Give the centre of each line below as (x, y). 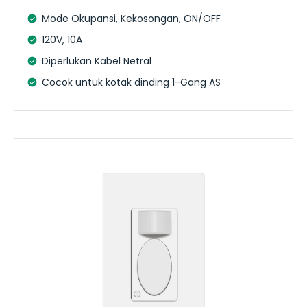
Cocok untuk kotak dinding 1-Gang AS (131, 82)
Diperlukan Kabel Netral (97, 61)
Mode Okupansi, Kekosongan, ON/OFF (131, 18)
